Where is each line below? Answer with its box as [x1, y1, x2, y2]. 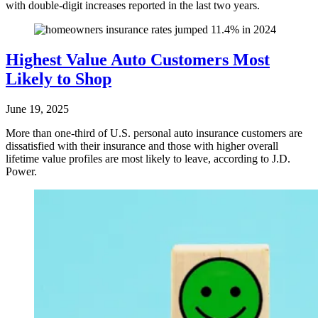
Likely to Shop [6, 70, 111, 89]
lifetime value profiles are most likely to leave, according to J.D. [6, 153, 290, 165]
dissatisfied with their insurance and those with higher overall [6, 140, 278, 153]
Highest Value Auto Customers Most [6, 50, 270, 70]
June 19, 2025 [6, 103, 69, 116]
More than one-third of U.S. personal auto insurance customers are [6, 127, 302, 140]
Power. [6, 165, 37, 178]
